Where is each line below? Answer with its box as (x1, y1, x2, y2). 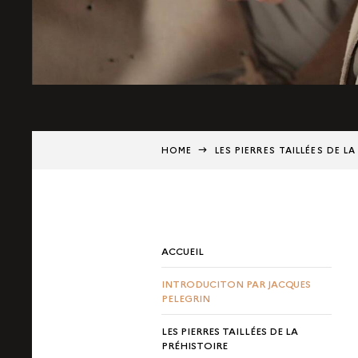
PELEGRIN (161, 291, 210, 304)
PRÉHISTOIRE (161, 338, 228, 352)
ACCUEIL (161, 244, 204, 257)
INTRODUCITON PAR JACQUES (161, 276, 311, 290)
